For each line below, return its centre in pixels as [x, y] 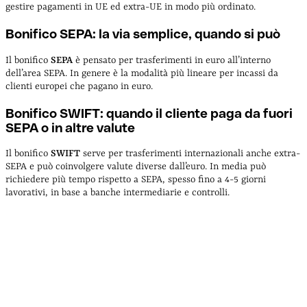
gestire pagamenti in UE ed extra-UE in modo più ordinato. [131, 7]
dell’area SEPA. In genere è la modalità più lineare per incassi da [142, 73]
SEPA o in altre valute [70, 127]
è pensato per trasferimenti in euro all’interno [172, 60]
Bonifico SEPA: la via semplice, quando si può [143, 34]
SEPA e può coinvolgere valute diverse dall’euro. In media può [136, 167]
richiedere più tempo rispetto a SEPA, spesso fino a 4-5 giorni [136, 180]
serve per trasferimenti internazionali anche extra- [190, 154]
